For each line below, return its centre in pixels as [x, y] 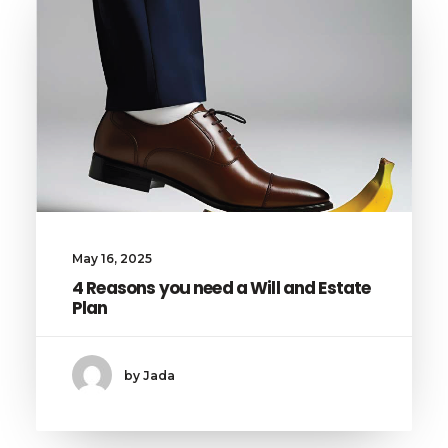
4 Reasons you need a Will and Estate [221, 288]
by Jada [149, 375]
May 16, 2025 [112, 259]
